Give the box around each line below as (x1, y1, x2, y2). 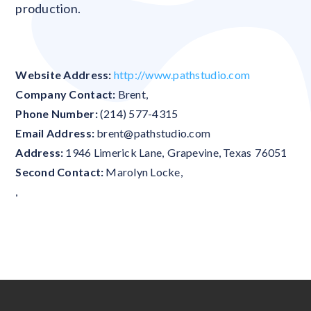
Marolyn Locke (106, 165, 180, 178)
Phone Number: (15, 107, 98, 120)
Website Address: (15, 68, 112, 81)
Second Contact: (15, 165, 104, 178)
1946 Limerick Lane (65, 146, 162, 159)
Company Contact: (15, 87, 116, 101)
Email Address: (15, 126, 95, 140)
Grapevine (167, 146, 219, 159)
